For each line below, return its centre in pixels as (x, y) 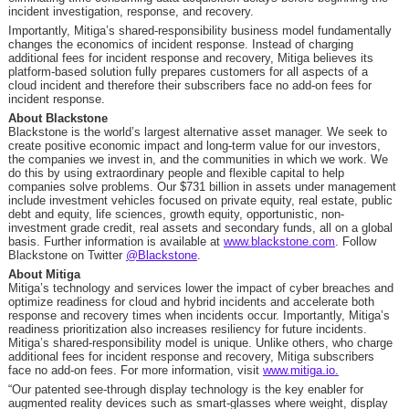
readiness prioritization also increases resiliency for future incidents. (187, 329)
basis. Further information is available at (115, 241)
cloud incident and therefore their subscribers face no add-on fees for (189, 85)
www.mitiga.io (299, 370)
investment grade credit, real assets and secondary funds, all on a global (200, 228)
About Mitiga (44, 274)
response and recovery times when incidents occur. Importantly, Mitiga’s (199, 315)
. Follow (355, 241)
